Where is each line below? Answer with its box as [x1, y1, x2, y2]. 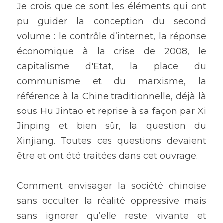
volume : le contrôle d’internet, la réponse [17, 31, 206, 42]
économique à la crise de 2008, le [17, 46, 206, 57]
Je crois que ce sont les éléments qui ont [17, 1, 206, 12]
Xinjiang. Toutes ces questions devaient [17, 135, 206, 147]
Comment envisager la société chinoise [17, 180, 206, 192]
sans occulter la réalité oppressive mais [17, 195, 206, 207]
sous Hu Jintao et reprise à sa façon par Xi [17, 106, 206, 117]
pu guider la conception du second [17, 16, 206, 27]
